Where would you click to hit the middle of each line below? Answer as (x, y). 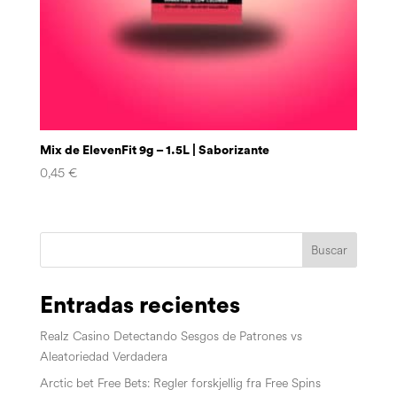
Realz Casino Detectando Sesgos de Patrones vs (171, 337)
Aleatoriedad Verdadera (103, 357)
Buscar (330, 250)
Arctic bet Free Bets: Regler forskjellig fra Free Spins (180, 384)
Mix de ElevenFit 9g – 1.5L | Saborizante (154, 150)
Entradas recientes (140, 306)
